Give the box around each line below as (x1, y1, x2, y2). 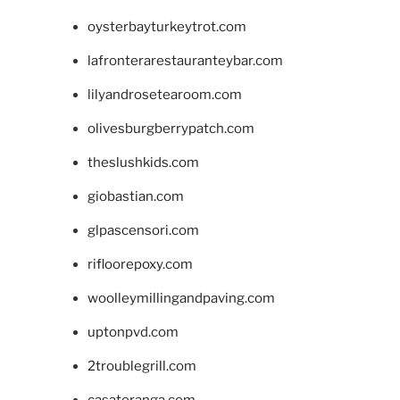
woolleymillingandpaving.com (87, 290, 275, 307)
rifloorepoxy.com (87, 256, 193, 273)
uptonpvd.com (87, 324, 179, 341)
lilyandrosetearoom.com (87, 87, 242, 104)
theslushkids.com (87, 154, 199, 171)
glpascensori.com (87, 222, 199, 239)
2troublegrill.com (87, 358, 196, 375)
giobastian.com (87, 188, 184, 205)
